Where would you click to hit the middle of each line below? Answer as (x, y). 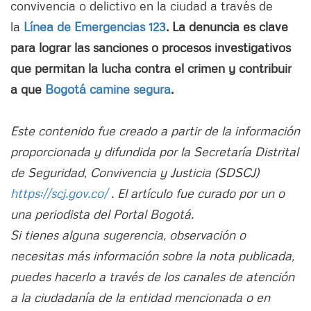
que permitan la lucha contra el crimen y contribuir (151, 68)
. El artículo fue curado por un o (198, 193)
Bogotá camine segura (108, 89)
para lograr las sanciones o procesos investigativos (151, 47)
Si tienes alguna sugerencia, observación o (128, 234)
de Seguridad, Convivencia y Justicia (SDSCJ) (135, 172)
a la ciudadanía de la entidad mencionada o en (140, 297)
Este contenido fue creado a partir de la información (155, 130)
